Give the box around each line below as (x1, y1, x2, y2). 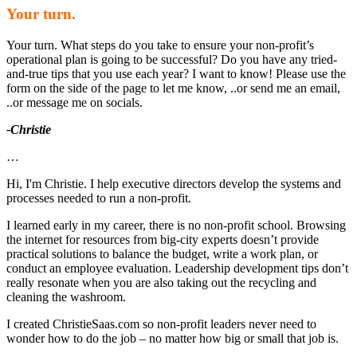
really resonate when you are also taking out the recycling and (6, 275, 316, 289)
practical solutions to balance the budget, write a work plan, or (6, 246, 318, 261)
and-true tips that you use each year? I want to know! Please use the (6, 66, 346, 80)
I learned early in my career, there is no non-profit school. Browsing (6, 218, 346, 232)
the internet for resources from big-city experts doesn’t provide (6, 232, 319, 246)
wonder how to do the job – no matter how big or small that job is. (6, 331, 339, 345)
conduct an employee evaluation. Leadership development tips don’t (6, 261, 348, 275)
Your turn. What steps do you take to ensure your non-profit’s (6, 37, 314, 52)
